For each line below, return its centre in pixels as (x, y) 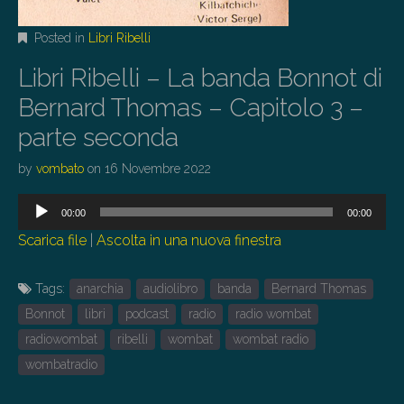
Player (37, 225)
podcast (147, 314)
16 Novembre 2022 (158, 169)
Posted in (60, 38)
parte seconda (98, 138)
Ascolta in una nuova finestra (189, 240)
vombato (60, 169)
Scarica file (52, 240)
